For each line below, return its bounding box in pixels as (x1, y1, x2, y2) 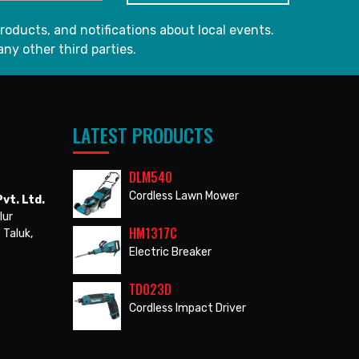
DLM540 (129, 167, 172, 187)
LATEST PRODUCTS (73, 119, 213, 149)
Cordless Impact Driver (129, 301, 246, 315)
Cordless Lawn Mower (129, 188, 239, 203)
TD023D (129, 279, 171, 299)
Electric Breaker (129, 244, 212, 259)
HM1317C (129, 223, 177, 243)
